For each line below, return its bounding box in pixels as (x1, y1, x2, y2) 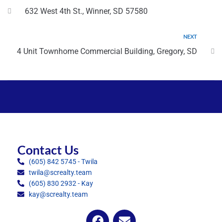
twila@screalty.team (28, 168, 92, 176)
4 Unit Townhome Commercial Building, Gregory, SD (17, 46, 197, 56)
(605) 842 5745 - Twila (28, 157, 98, 166)
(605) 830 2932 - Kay (28, 179, 93, 187)
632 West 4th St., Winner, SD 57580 (25, 6, 148, 16)
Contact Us (17, 142, 79, 157)
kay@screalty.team (28, 190, 88, 198)
